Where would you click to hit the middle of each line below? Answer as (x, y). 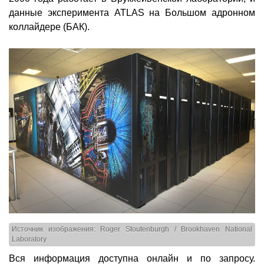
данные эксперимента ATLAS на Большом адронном (132, 13)
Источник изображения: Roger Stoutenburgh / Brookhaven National (132, 230)
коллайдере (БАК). (49, 27)
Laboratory (29, 240)
